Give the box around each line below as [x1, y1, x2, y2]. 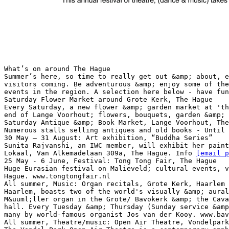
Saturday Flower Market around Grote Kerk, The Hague [4, 95, 213, 103]
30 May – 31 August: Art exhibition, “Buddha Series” [4, 133, 213, 142]
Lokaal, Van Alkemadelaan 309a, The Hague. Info [4, 149, 196, 157]
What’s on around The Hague [4, 64, 110, 73]
